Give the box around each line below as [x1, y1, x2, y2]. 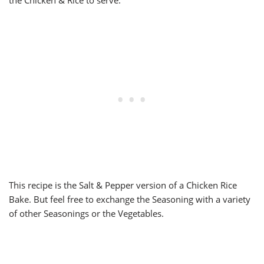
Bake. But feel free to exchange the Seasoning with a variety [9, 193, 250, 206]
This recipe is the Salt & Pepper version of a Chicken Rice [9, 179, 237, 192]
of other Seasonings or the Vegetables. [9, 207, 164, 220]
